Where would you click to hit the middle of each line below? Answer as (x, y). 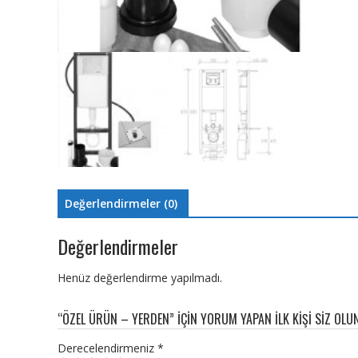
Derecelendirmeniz (107, 348)
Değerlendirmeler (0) (121, 203)
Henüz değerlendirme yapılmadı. (140, 278)
